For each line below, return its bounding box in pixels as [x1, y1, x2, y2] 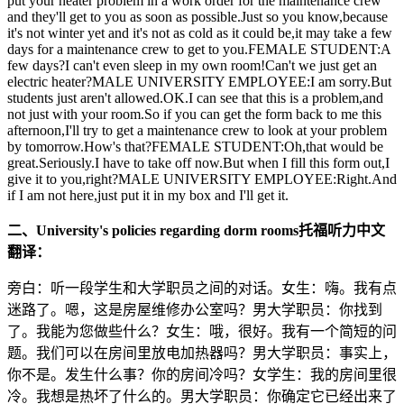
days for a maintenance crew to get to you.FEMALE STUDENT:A [7, 41, 390, 57]
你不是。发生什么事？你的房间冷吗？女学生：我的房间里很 [7, 366, 397, 382]
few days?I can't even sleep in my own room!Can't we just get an [7, 57, 377, 73]
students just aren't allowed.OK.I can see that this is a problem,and [7, 89, 383, 106]
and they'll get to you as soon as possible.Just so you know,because [7, 8, 388, 24]
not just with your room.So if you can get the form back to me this [7, 106, 381, 122]
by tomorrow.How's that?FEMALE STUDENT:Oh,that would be [7, 138, 383, 154]
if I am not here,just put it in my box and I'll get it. [7, 187, 289, 203]
